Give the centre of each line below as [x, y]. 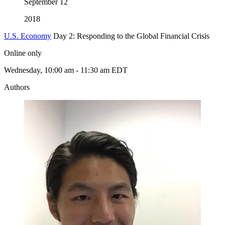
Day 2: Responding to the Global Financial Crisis [131, 36]
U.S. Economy [28, 36]
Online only [23, 53]
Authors [17, 87]
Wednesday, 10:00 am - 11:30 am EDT [66, 70]
